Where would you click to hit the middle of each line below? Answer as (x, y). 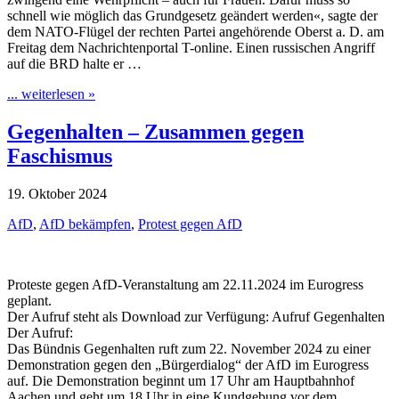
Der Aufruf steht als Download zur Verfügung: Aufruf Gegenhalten (196, 317)
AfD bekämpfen (85, 224)
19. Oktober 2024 (57, 194)
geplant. (29, 301)
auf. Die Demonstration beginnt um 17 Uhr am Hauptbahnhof (181, 381)
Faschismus (60, 156)
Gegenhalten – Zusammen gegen (155, 132)
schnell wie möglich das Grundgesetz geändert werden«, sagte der (192, 16)
